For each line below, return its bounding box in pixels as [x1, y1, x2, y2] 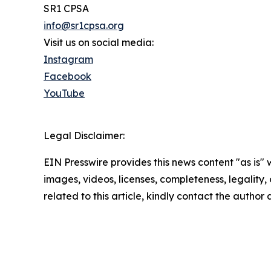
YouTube [44, 87, 85, 100]
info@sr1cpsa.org [44, 19, 124, 32]
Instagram [44, 53, 93, 66]
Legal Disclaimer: [44, 129, 125, 142]
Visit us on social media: [44, 36, 154, 49]
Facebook [44, 70, 91, 83]
